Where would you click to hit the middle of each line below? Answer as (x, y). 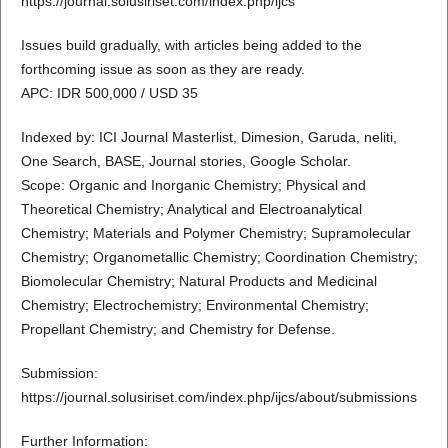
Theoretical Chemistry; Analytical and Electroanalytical (191, 209)
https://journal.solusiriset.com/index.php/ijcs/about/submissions (218, 397)
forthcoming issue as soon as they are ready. (162, 68)
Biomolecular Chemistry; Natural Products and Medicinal (198, 281)
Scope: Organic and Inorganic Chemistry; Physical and (193, 185)
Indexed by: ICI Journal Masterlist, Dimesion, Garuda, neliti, (208, 137)
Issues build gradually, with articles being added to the (191, 44)
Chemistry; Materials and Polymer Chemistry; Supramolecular (215, 233)
